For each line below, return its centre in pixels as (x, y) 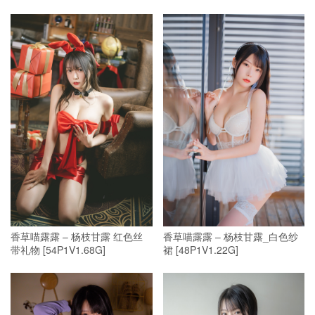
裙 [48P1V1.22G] (200, 250)
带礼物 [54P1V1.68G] (58, 250)
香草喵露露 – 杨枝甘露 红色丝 (77, 237)
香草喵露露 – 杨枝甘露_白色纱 (230, 237)
